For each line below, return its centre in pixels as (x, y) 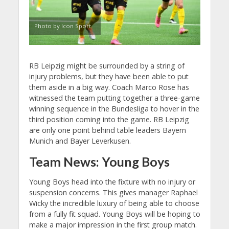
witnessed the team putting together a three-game (114, 98)
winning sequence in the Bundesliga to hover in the (114, 108)
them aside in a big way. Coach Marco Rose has (109, 87)
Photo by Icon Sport (62, 26)
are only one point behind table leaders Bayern (107, 130)
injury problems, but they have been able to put (109, 76)
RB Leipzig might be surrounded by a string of (107, 65)
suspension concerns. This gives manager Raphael (113, 192)
